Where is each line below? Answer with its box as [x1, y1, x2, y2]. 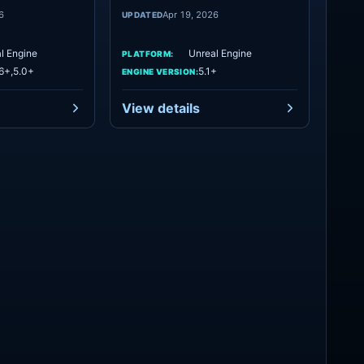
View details [122, 100, 200, 116]
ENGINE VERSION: [122, 66, 198, 76]
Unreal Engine [188, 47, 252, 59]
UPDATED [122, 9, 163, 19]
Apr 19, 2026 [162, 8, 219, 20]
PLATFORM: [122, 48, 174, 58]
